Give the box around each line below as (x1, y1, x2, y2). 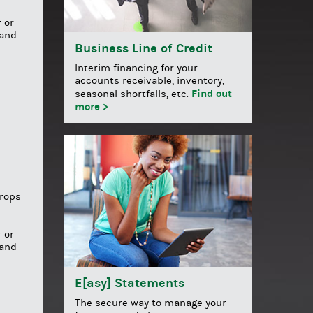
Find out (191, 87, 232, 100)
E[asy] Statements (75, 276, 184, 291)
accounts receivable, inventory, (75, 74, 224, 87)
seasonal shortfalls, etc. (75, 87, 191, 100)
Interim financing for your (75, 61, 198, 74)
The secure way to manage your (75, 297, 226, 310)
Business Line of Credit (75, 41, 212, 56)
